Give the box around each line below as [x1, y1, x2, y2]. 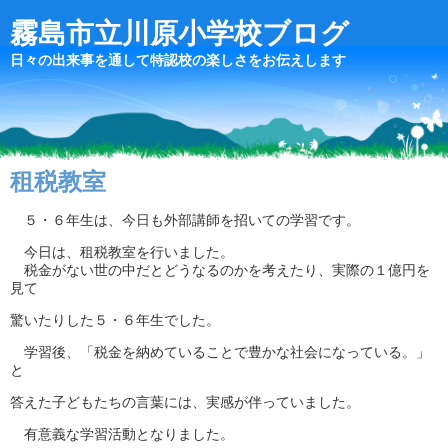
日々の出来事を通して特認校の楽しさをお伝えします [10, 52, 346, 68]
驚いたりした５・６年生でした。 [10, 312, 220, 328]
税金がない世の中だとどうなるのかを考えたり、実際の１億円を [10, 262, 430, 278]
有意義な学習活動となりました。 [10, 426, 234, 442]
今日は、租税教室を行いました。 [10, 244, 234, 260]
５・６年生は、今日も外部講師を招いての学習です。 [10, 212, 360, 228]
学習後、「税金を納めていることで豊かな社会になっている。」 [10, 344, 430, 360]
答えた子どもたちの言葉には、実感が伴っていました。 [10, 394, 360, 410]
